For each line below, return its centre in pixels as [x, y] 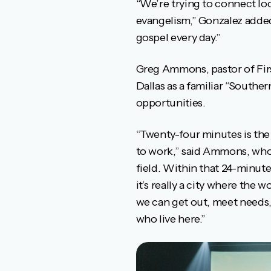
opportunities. [171, 103]
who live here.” [171, 219]
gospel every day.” [178, 37]
